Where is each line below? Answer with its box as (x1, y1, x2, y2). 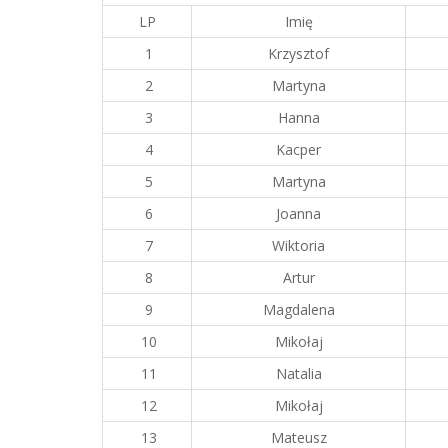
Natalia (275, 364, 322, 383)
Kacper (276, 140, 321, 159)
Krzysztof (268, 44, 329, 63)
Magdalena (262, 300, 335, 319)
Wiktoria (272, 236, 325, 255)
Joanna (276, 204, 321, 223)
